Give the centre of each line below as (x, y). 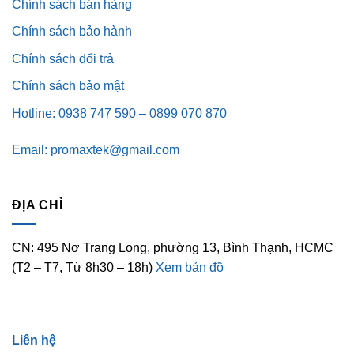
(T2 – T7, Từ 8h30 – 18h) (84, 268)
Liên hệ (34, 340)
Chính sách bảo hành (72, 32)
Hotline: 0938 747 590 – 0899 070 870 (119, 114)
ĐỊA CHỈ (38, 205)
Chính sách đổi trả (63, 58)
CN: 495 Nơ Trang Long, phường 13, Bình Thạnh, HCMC (173, 248)
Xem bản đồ (190, 268)
